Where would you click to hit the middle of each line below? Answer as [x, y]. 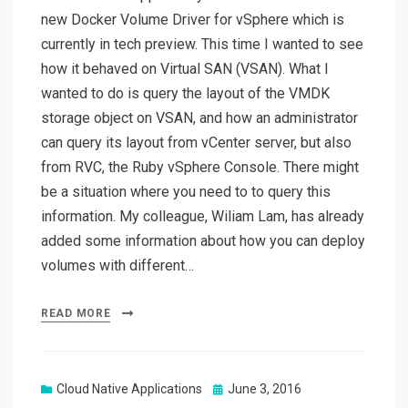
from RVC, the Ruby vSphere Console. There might [200, 168]
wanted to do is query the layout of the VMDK [185, 94]
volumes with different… [117, 266]
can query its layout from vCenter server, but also [196, 143]
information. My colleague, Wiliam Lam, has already [203, 217]
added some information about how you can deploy [203, 241]
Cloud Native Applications [129, 389]
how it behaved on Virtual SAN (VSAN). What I [185, 69]
